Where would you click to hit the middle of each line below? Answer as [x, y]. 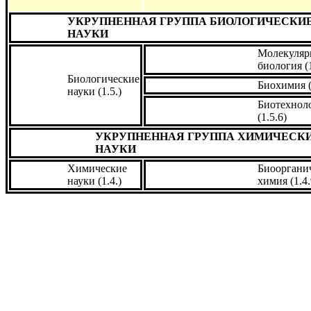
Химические [97, 169]
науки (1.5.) [94, 92]
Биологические [103, 79]
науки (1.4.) [94, 181]
